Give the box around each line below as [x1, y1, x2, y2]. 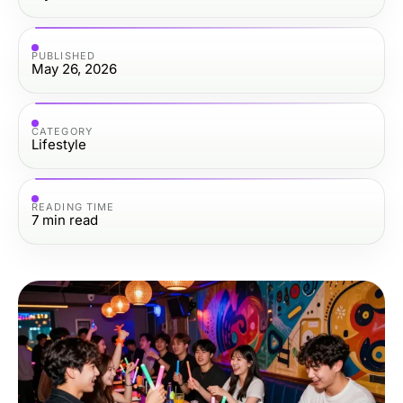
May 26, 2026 [31, 59, 117, 77]
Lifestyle [31, 135, 86, 153]
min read [42, 210, 98, 228]
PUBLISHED [31, 49, 95, 62]
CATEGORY [31, 124, 93, 138]
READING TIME [31, 200, 115, 213]
